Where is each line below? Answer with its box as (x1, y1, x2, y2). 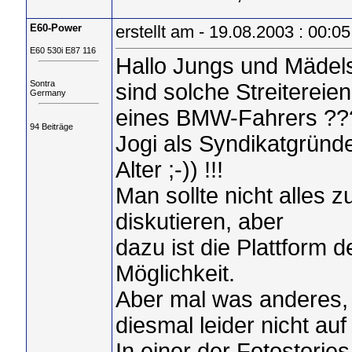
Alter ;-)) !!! (115, 157, 223, 183)
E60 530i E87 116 (29, 46, 96, 55)
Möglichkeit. (115, 261, 235, 287)
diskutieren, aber (115, 209, 284, 235)
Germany (29, 88, 66, 98)
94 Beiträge (29, 121, 73, 131)
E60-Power (29, 22, 82, 34)
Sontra (29, 79, 55, 89)
